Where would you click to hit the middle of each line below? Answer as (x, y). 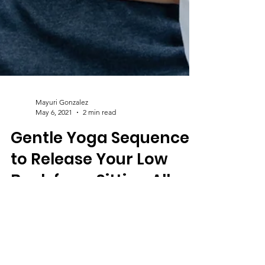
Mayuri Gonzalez (62, 220)
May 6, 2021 (54, 230)
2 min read (99, 230)
